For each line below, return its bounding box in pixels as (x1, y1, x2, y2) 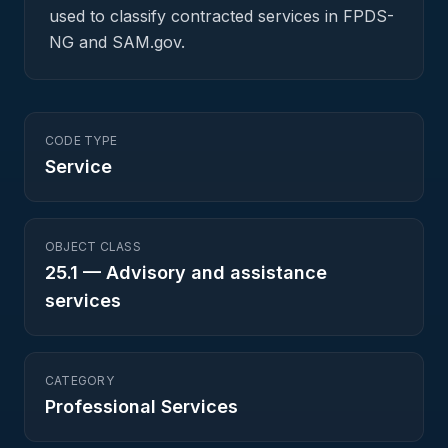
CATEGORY (45, 373, 114, 388)
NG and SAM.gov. (49, 32, 185, 52)
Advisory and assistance (106, 262, 327, 283)
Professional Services (45, 396, 238, 417)
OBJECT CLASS (45, 239, 141, 254)
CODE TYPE (45, 133, 118, 148)
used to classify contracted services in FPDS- (49, 6, 394, 26)
